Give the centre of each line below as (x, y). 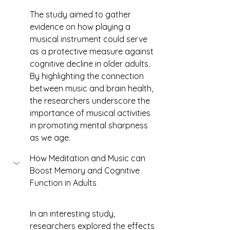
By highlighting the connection (88, 76)
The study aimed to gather (81, 14)
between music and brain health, (92, 88)
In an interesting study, (73, 214)
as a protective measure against (93, 51)
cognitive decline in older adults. (91, 64)
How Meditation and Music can (89, 158)
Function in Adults (64, 183)
